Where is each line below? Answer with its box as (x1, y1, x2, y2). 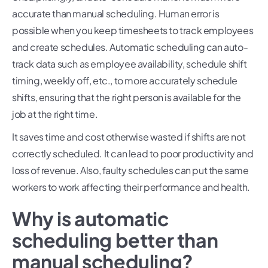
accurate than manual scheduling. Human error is (12, 7, 220, 20)
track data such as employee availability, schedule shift (12, 57, 247, 70)
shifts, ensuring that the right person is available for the (12, 90, 241, 103)
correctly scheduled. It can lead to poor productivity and (12, 147, 254, 160)
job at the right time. (12, 107, 98, 120)
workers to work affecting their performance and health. (12, 180, 251, 193)
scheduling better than (12, 227, 218, 252)
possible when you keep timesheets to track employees (12, 23, 254, 36)
